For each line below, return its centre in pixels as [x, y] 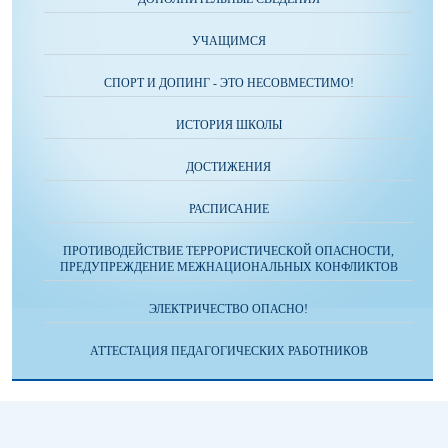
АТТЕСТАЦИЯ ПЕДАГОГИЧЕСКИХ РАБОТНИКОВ [228, 351]
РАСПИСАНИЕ [228, 209]
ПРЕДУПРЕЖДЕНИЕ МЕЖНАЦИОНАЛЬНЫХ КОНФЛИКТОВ [228, 267]
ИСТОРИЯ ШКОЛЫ [228, 125]
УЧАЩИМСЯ [228, 41]
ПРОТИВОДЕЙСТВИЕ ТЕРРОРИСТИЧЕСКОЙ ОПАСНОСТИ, [228, 251]
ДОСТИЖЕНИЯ [228, 167]
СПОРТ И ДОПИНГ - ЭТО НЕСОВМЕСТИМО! [228, 83]
